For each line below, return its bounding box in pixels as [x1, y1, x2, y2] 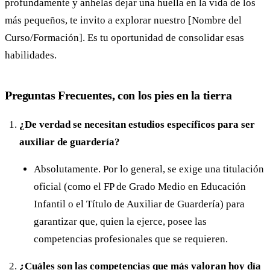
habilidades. [5, 49, 57, 61]
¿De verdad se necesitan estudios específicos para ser [19, 119, 255, 131]
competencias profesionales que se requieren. [34, 233, 228, 245]
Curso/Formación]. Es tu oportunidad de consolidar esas [5, 32, 244, 44]
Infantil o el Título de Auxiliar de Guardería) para [34, 198, 245, 210]
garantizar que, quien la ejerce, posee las [34, 216, 207, 228]
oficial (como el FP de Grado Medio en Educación [34, 181, 246, 193]
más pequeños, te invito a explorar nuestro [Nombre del [5, 14, 242, 27]
